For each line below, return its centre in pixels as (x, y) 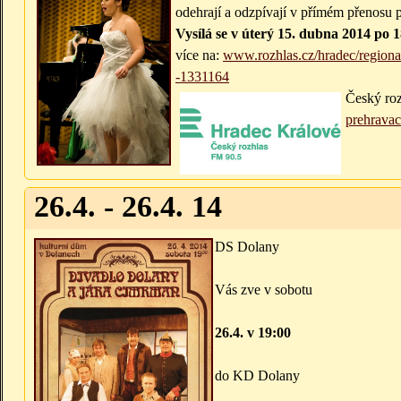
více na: (199, 55)
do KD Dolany (257, 376)
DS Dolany (247, 247)
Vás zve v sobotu (264, 290)
